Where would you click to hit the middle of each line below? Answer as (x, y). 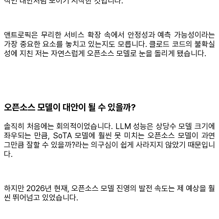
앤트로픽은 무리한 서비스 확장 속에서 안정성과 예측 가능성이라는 (109, 35)
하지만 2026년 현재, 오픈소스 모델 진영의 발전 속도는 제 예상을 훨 (109, 189)
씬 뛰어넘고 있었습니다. (41, 198)
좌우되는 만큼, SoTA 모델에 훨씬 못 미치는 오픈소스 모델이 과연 (109, 136)
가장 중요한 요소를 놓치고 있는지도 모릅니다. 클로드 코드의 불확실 (109, 44)
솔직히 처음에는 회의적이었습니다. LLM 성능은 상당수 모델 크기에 (109, 127)
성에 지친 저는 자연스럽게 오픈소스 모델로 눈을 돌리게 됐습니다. (105, 53)
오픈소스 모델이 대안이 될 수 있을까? (70, 107)
